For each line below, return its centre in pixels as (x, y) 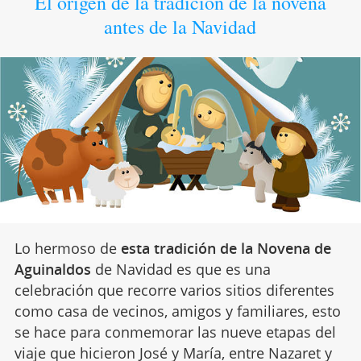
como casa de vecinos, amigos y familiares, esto (177, 311)
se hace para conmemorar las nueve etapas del (175, 332)
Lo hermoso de (65, 249)
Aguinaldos (52, 270)
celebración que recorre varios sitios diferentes (174, 290)
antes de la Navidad (180, 26)
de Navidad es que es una (180, 270)
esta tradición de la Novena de (224, 249)
